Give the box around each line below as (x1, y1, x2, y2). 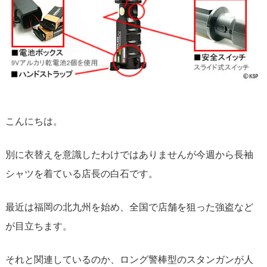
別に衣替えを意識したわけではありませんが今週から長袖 (5, 147, 253, 161)
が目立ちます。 (5, 219, 72, 232)
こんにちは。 (5, 114, 63, 128)
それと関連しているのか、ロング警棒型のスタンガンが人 (5, 252, 253, 266)
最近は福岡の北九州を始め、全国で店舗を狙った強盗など (5, 200, 253, 213)
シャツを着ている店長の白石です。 (5, 166, 158, 180)
